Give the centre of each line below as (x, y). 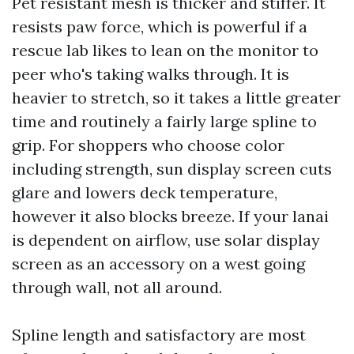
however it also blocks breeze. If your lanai (170, 216)
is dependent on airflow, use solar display (166, 240)
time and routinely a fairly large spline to (164, 121)
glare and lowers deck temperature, (145, 192)
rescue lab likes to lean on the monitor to (165, 50)
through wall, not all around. (117, 287)
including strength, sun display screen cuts (172, 169)
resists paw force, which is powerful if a (160, 26)
